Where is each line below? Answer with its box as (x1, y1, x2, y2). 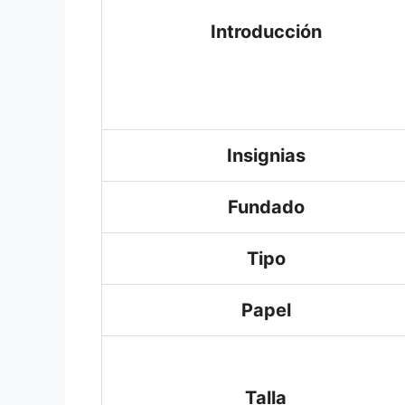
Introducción (210, 21, 322, 42)
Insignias (226, 145, 306, 166)
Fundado (227, 196, 305, 218)
